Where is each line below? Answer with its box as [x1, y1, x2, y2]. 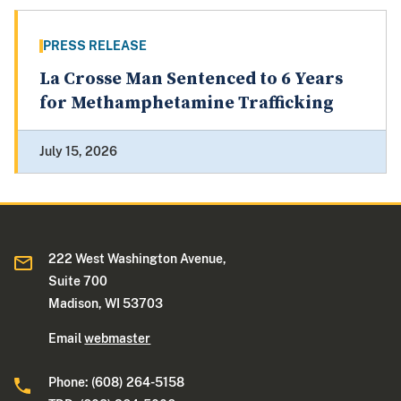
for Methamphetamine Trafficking [39, 92, 334, 115]
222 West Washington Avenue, [48, 252, 227, 267]
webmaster [84, 331, 151, 346]
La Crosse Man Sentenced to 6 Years [39, 68, 343, 91]
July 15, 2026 [39, 144, 117, 159]
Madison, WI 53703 [48, 296, 164, 311]
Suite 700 [48, 274, 108, 289]
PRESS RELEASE [43, 38, 147, 54]
